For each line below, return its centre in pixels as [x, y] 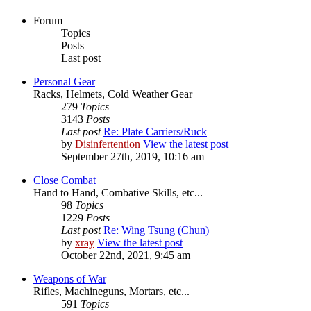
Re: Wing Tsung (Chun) [156, 230]
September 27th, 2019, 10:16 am [133, 157]
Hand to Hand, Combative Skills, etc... [118, 193]
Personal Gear [64, 82]
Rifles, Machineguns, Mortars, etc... [111, 292]
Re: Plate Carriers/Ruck [155, 132]
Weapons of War [70, 279]
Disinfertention [108, 144]
